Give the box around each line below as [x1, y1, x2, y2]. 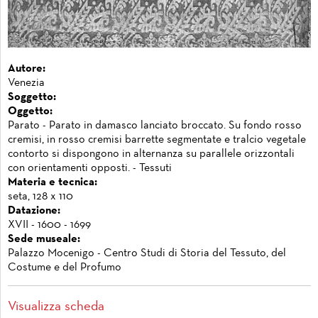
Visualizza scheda [8, 301, 104, 313]
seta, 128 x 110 [8, 192, 73, 202]
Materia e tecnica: [8, 177, 97, 188]
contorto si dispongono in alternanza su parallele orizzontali [8, 149, 295, 160]
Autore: [8, 64, 45, 75]
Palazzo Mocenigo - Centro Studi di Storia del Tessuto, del [8, 248, 286, 259]
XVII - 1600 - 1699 [8, 220, 91, 231]
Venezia [8, 78, 45, 89]
